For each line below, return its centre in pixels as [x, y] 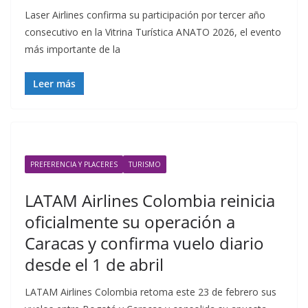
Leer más [54, 84]
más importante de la [73, 49]
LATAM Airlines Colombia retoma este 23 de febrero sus [151, 292]
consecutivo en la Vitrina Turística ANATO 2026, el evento [153, 32]
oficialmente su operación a [130, 222]
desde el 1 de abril [94, 264]
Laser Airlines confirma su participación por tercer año [145, 15]
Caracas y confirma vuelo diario [144, 243]
